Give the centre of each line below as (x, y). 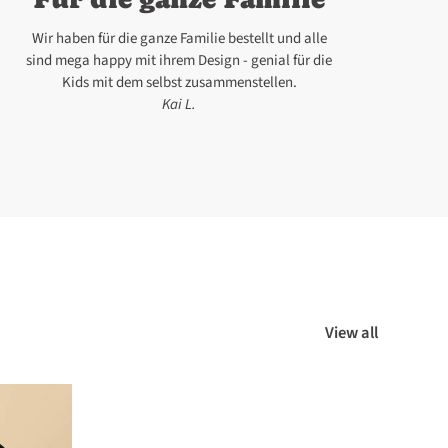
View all (351, 333)
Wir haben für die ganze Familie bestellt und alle (179, 39)
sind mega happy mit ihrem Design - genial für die (179, 61)
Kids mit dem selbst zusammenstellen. (179, 83)
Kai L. (179, 105)
